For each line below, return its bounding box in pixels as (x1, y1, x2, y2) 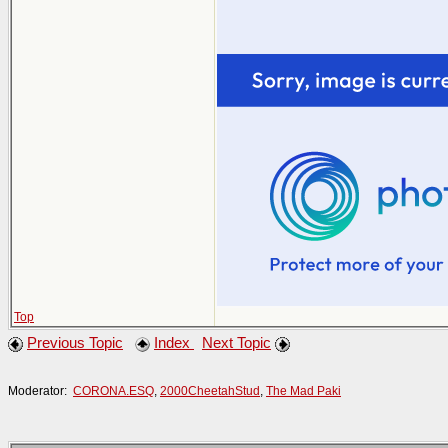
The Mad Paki (266, 383, 341, 398)
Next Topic (202, 335, 271, 351)
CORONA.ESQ (73, 383, 154, 398)
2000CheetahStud (160, 383, 260, 398)
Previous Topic (27, 335, 123, 351)
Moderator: (8, 383, 73, 398)
